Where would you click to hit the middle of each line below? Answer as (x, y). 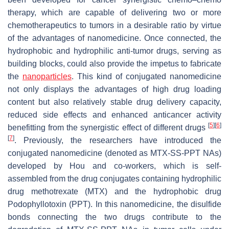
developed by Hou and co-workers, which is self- (114, 166)
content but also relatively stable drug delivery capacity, (114, 102)
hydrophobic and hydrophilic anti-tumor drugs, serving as (114, 51)
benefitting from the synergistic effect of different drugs (108, 127)
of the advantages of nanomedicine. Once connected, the (114, 38)
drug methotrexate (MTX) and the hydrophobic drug (114, 191)
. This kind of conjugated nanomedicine (146, 76)
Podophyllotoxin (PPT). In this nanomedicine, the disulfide (114, 204)
